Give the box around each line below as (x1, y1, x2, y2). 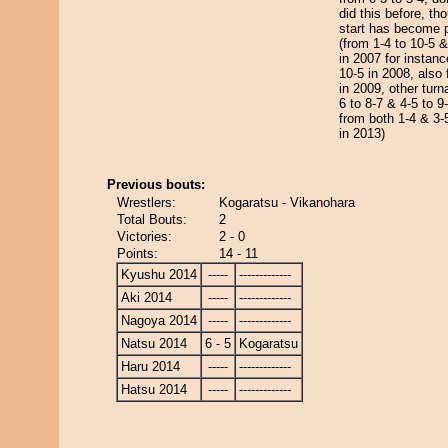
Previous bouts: (107, 177, 205, 192)
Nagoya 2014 (121, 313, 197, 328)
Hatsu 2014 (121, 382, 187, 397)
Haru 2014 (121, 359, 180, 374)
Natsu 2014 (121, 336, 187, 351)
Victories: (117, 229, 172, 244)
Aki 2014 (121, 290, 172, 305)
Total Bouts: (117, 212, 187, 227)
